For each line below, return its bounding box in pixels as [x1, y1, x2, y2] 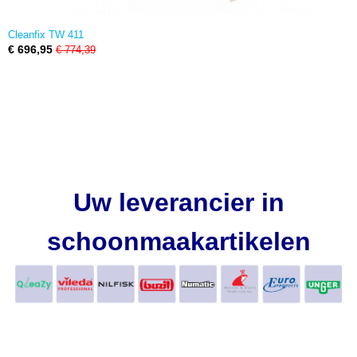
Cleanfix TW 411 [8, 29, 84, 41]
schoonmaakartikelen [46, 227, 311, 256]
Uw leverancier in [73, 188, 284, 217]
